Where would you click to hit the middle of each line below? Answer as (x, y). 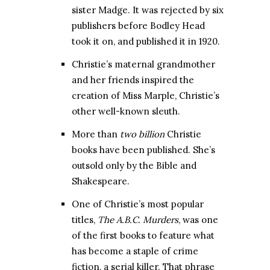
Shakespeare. (101, 181)
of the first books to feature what (143, 236)
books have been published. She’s (143, 150)
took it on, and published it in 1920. (146, 42)
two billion (142, 134)
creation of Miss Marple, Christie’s (146, 96)
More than (96, 134)
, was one (198, 220)
